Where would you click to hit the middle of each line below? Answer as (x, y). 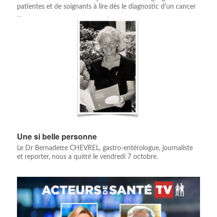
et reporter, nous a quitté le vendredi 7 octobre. (87, 157)
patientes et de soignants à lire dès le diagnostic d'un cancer (106, 7)
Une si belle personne (57, 137)
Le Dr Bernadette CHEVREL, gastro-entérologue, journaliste (105, 148)
